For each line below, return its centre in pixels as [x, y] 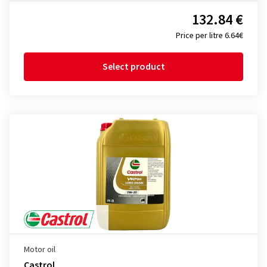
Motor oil [40, 250]
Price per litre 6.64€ [209, 36]
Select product [133, 67]
